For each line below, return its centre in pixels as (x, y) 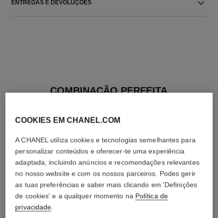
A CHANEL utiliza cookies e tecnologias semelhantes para (105, 140)
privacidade (33, 207)
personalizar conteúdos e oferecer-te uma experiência (100, 151)
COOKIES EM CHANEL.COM (68, 120)
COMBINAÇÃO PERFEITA (109, 91)
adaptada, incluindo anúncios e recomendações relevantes (107, 162)
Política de (151, 196)
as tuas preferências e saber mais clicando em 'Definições (106, 184)
